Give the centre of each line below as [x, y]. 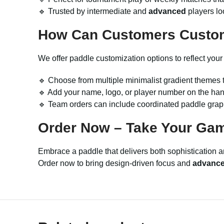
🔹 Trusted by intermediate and [93, 11]
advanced [167, 11]
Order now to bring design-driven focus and [115, 163]
